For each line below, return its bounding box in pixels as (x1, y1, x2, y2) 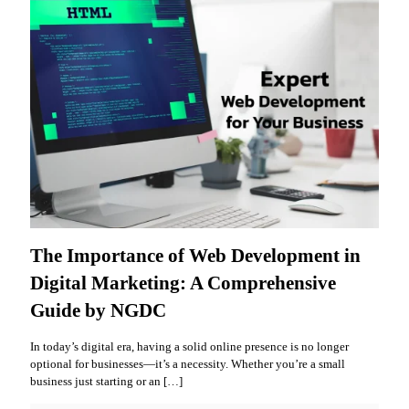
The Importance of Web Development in (30, 245, 361, 267)
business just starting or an (30, 374, 161, 389)
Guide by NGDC (30, 299, 166, 322)
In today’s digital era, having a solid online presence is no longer (30, 340, 349, 354)
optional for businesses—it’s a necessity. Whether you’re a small (30, 357, 345, 372)
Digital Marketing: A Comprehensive (30, 272, 336, 295)
